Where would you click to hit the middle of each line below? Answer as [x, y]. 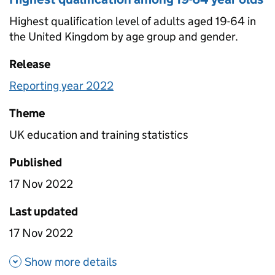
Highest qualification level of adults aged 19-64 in [133, 21]
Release [30, 64]
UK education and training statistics [99, 134]
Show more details [71, 261]
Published [36, 162]
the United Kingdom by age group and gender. [124, 36]
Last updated [44, 211]
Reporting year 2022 [61, 85]
